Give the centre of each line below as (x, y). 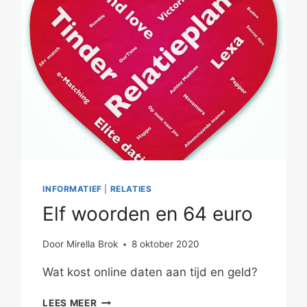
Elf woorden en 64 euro (148, 213)
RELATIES (131, 188)
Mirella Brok (92, 244)
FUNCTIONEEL (132, 8)
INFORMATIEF (72, 188)
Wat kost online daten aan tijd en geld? (150, 272)
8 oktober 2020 (165, 244)
